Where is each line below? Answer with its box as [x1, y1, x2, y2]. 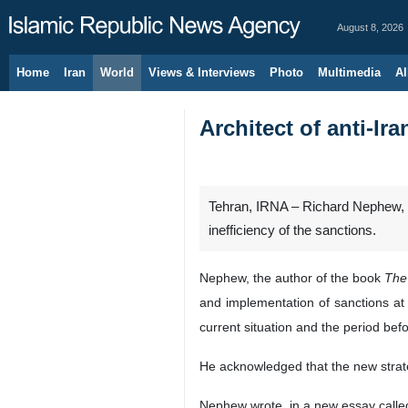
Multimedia [318, 66, 381, 79]
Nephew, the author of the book [199, 270, 385, 285]
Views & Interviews [148, 66, 255, 79]
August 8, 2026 [337, 22, 403, 33]
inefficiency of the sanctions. [209, 223, 376, 238]
